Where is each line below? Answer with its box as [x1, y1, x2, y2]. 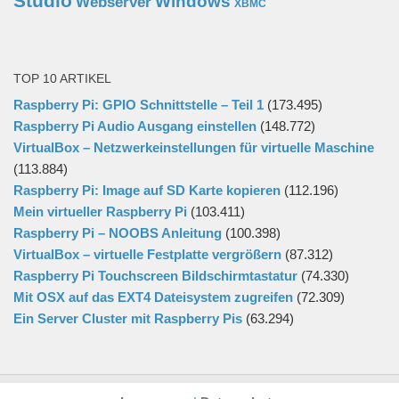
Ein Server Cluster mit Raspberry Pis [13, 311, 242, 327]
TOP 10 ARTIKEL [13, 71, 111, 86]
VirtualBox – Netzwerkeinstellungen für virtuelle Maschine [13, 140, 374, 156]
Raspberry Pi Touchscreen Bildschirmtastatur [13, 268, 297, 284]
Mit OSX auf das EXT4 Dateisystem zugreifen [13, 289, 293, 305]
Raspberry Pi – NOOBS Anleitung [13, 225, 222, 241]
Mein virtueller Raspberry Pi [13, 204, 187, 220]
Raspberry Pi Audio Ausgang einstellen [13, 118, 256, 134]
